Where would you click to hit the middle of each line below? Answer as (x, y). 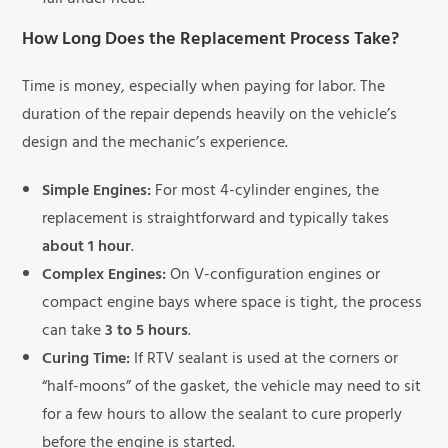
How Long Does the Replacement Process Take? (211, 41)
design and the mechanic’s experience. (155, 144)
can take (74, 332)
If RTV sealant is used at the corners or (264, 360)
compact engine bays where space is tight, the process (232, 304)
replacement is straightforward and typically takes (216, 220)
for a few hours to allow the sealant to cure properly (222, 416)
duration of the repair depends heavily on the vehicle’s (210, 116)
